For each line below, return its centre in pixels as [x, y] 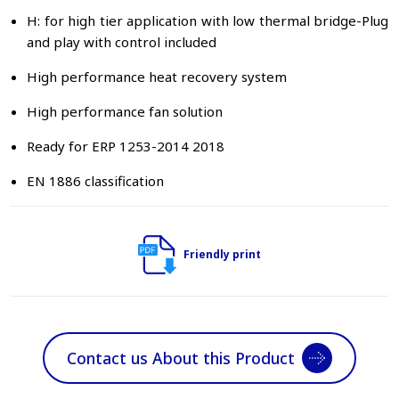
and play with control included [122, 42]
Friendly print [223, 254]
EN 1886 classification [95, 181]
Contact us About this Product [181, 358]
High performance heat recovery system [157, 77]
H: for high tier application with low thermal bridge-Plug [208, 20]
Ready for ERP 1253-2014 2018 [126, 146]
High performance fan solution [125, 111]
